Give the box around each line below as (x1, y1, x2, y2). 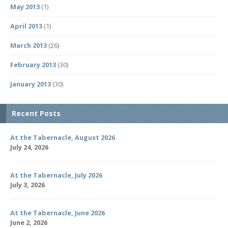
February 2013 (10, 60, 56, 70)
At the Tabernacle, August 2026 (10, 133, 115, 142)
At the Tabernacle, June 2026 (10, 208, 105, 218)
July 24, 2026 (10, 142, 48, 152)
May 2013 (10, 2, 40, 12)
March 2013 (10, 41, 47, 50)
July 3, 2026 (10, 180, 45, 190)
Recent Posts (12, 108, 61, 119)
